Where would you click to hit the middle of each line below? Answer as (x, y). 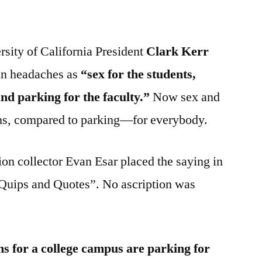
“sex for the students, (139, 74)
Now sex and (185, 97)
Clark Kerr (178, 51)
